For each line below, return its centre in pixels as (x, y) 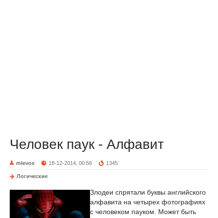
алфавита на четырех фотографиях (148, 202)
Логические (32, 176)
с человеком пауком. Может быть (143, 212)
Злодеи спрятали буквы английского (148, 192)
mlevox (25, 163)
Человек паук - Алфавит (87, 144)
